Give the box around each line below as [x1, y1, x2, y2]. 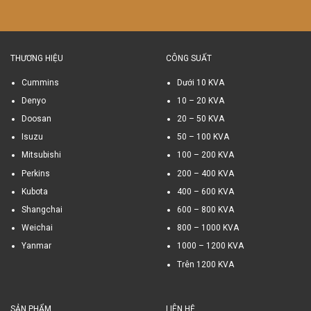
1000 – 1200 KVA [176, 241, 244, 251]
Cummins [21, 77, 59, 87]
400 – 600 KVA [176, 186, 234, 196]
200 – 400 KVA [176, 168, 234, 178]
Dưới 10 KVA [176, 77, 224, 87]
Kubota [21, 186, 48, 196]
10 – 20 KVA [176, 95, 224, 106]
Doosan [21, 114, 51, 124]
